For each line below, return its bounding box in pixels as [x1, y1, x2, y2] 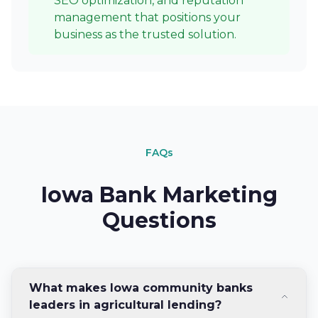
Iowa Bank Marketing [40, 182, 278, 208]
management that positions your [54, 11, 241, 24]
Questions [102, 207, 216, 234]
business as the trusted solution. [54, 28, 236, 41]
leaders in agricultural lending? [29, 298, 221, 312]
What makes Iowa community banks [29, 281, 253, 295]
